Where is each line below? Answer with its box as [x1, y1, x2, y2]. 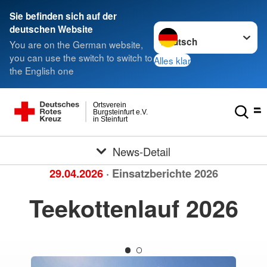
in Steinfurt [92, 115, 128, 124]
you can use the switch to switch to [10, 51, 153, 64]
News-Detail [112, 143, 170, 159]
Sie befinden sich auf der [10, 10, 117, 23]
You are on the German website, [10, 38, 143, 51]
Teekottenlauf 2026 [29, 191, 238, 225]
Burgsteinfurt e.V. [93, 107, 148, 116]
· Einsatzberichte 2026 [105, 165, 218, 181]
